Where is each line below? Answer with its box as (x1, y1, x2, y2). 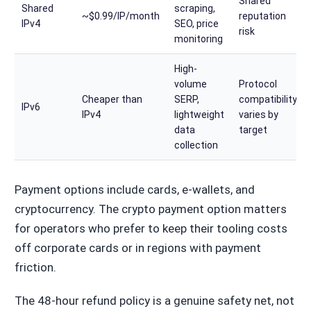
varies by (239, 108, 279, 120)
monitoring (174, 33, 224, 44)
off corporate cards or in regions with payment (14, 240, 261, 255)
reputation (239, 10, 287, 22)
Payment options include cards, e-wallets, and (14, 182, 255, 196)
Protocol (239, 78, 278, 90)
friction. (14, 260, 56, 274)
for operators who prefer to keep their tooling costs (14, 221, 287, 235)
